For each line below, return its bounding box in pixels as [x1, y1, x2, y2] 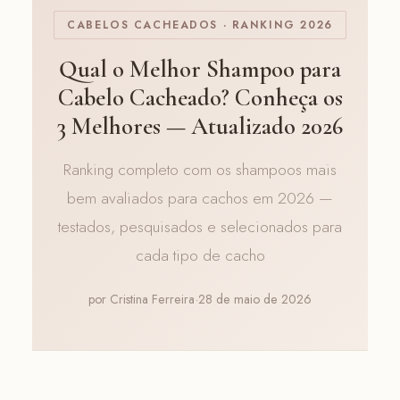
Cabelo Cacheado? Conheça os [57, 82, 343, 112]
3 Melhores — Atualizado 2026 [57, 111, 343, 141]
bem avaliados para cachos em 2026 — [67, 186, 333, 210]
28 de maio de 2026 [198, 289, 312, 308]
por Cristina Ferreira [88, 289, 195, 308]
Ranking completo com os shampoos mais [63, 157, 337, 181]
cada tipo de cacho [135, 243, 265, 267]
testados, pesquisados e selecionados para [58, 214, 342, 238]
